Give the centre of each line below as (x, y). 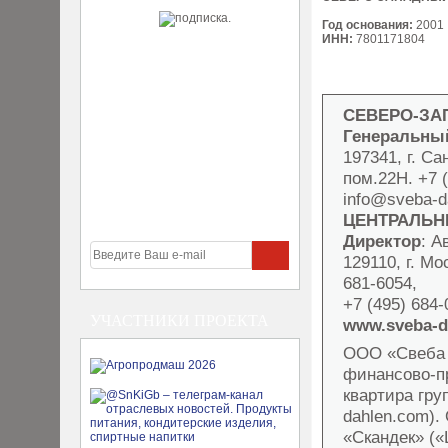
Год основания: (367, 25)
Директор (382, 241)
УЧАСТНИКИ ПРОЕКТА (179, 320)
